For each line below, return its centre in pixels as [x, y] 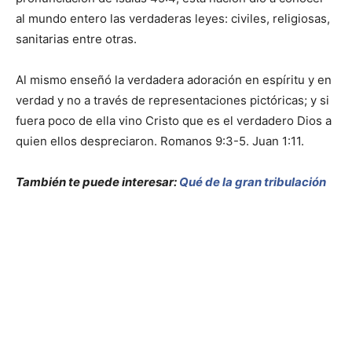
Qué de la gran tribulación [253, 182]
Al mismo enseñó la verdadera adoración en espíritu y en [174, 80]
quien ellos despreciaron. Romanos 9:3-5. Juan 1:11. [160, 141]
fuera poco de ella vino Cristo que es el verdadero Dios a [174, 121]
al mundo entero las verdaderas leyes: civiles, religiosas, [173, 19]
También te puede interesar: [97, 182]
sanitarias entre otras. [76, 39]
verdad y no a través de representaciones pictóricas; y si [172, 101]
